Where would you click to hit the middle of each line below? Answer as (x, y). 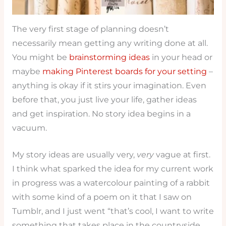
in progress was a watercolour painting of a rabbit (111, 183)
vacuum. (29, 128)
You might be (40, 58)
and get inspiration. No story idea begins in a (101, 114)
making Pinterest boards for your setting (124, 72)
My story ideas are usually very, (74, 154)
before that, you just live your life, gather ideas (104, 100)
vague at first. (182, 154)
